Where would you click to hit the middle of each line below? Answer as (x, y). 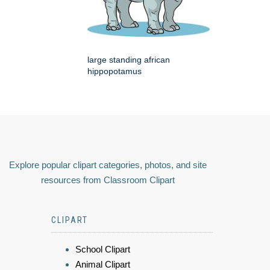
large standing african (129, 60)
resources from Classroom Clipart (108, 180)
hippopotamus (115, 71)
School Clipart (103, 250)
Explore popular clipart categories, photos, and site (108, 165)
